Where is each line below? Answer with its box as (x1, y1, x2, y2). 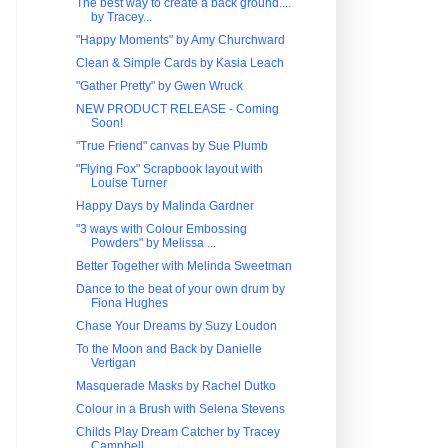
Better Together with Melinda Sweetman (75, 259, 292, 273)
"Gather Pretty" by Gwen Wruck (75, 79, 243, 93)
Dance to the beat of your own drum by (75, 282, 285, 296)
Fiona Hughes (90, 296, 168, 310)
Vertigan (90, 356, 136, 370)
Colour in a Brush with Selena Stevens (75, 402, 285, 416)
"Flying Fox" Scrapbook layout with (75, 162, 263, 176)
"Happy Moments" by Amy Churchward (75, 33, 285, 47)
